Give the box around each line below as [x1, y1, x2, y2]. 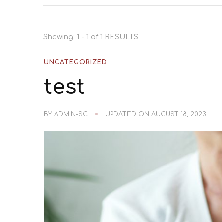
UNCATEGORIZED [43, 59, 107, 66]
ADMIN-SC [54, 111, 88, 118]
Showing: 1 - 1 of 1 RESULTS [43, 33, 138, 41]
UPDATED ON [105, 111, 151, 118]
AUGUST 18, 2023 [151, 111, 206, 118]
